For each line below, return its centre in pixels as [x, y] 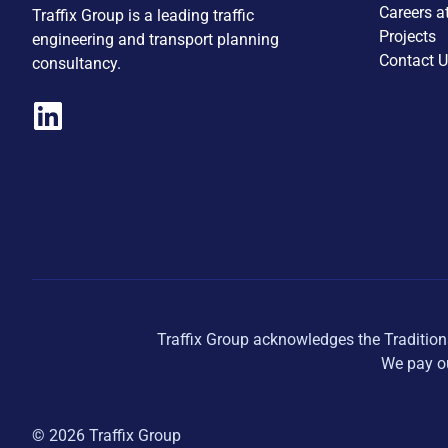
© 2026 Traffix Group [106, 435]
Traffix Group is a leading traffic [143, 16]
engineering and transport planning [155, 40]
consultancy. [76, 64]
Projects [407, 36]
